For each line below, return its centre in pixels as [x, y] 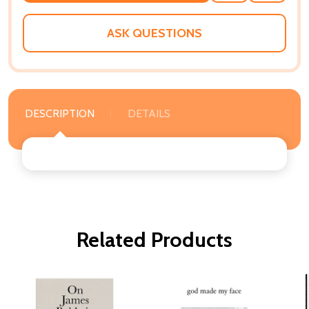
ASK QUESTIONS [154, 33]
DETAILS [149, 113]
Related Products [154, 239]
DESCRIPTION [60, 113]
